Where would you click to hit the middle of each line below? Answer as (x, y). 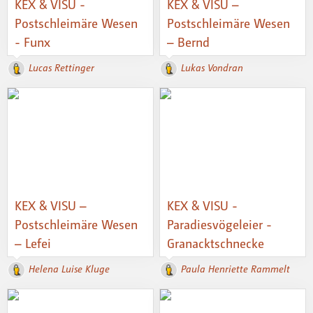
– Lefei (33, 243)
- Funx (32, 42)
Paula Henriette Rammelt (236, 269)
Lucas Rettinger (61, 68)
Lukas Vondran (212, 68)
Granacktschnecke (216, 243)
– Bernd (189, 42)
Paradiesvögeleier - (220, 225)
